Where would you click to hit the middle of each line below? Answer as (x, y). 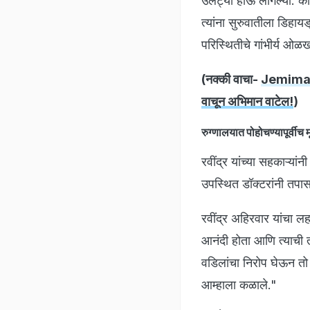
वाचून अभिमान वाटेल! (247, 101)
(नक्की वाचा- (231, 79)
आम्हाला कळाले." (239, 284)
